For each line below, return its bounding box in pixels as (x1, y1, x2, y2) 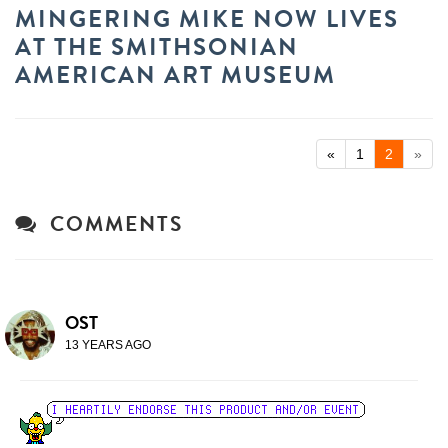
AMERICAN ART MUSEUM (15, 57, 336, 93)
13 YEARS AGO (65, 338, 151, 352)
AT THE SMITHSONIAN (15, 29, 299, 65)
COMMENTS (36, 208, 183, 240)
